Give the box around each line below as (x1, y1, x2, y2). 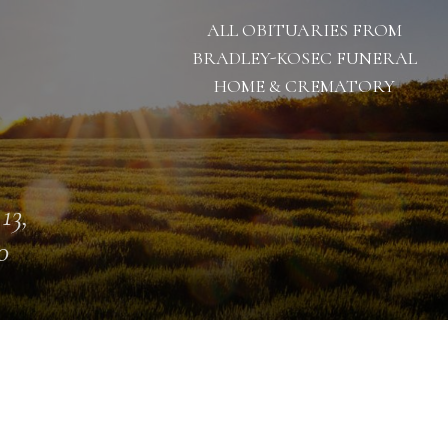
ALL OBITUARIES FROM (206, 19, 402, 41)
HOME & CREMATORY (213, 75, 395, 97)
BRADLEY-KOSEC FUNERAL (191, 47, 417, 69)
